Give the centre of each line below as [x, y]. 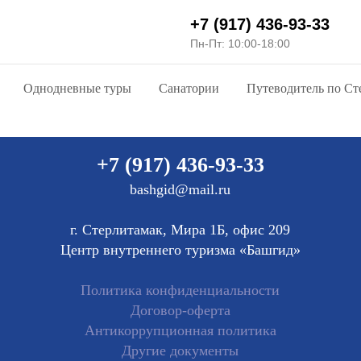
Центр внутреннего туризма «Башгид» [180, 250]
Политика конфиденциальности [180, 290]
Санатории [189, 88]
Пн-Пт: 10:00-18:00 [240, 44]
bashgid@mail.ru [180, 189]
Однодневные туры [77, 88]
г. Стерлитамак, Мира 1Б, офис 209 [180, 230]
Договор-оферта [180, 310]
